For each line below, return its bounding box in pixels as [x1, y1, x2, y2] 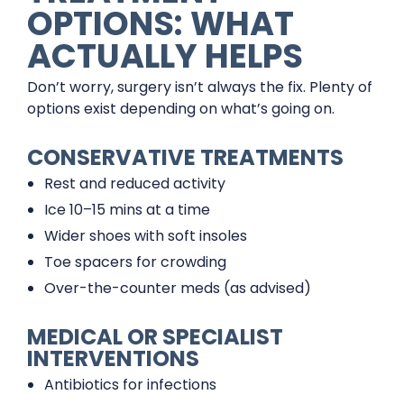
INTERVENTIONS [27, 343, 199, 373]
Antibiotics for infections [44, 373, 217, 395]
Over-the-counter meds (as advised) [44, 277, 312, 298]
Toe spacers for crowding [44, 251, 227, 272]
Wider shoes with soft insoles [44, 225, 248, 246]
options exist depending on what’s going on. [27, 97, 335, 119]
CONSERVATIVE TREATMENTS [27, 142, 344, 172]
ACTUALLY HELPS [27, 32, 303, 79]
